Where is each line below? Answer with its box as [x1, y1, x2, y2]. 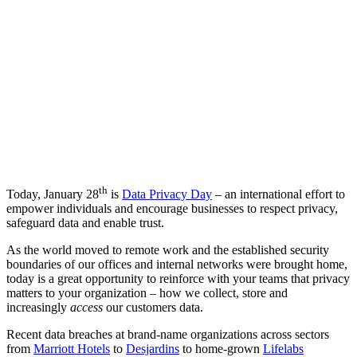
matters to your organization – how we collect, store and [6, 286, 288, 300]
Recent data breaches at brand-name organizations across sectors [6, 328, 329, 342]
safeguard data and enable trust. [6, 216, 164, 230]
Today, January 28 [6, 187, 99, 202]
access [70, 300, 103, 315]
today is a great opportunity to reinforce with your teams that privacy [6, 272, 350, 286]
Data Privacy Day [122, 187, 212, 202]
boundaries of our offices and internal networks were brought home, [6, 257, 347, 272]
